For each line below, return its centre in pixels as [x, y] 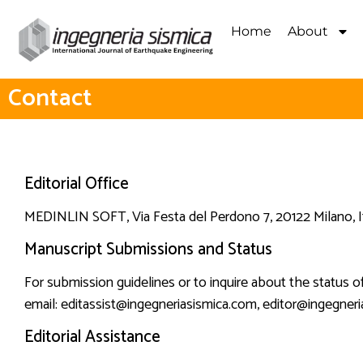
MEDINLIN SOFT [75, 217]
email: [43, 305]
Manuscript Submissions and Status [148, 250]
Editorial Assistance [92, 337]
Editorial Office [77, 184]
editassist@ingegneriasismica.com [159, 305]
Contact [50, 98]
